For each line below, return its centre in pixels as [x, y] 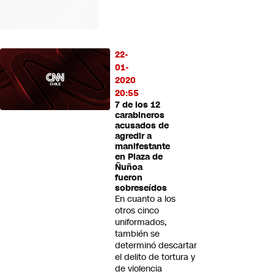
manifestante [143, 146]
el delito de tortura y [155, 257]
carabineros [140, 115]
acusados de [142, 126]
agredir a [133, 136]
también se [137, 234]
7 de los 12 [138, 105]
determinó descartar [156, 245]
